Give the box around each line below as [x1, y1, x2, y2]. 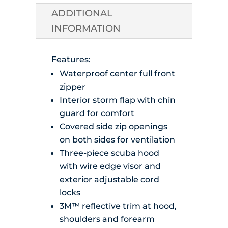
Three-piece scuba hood [59, 148, 159, 158]
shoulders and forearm [59, 214, 155, 224]
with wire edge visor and [59, 161, 161, 172]
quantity [22, 3, 61, 14]
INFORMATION [51, 23, 121, 35]
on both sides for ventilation [59, 134, 175, 145]
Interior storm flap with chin [59, 95, 176, 105]
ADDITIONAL [51, 8, 112, 19]
